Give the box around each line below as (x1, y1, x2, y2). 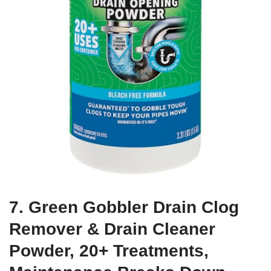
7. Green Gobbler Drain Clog (9, 197, 239, 217)
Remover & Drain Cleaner (9, 219, 215, 238)
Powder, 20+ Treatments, (9, 241, 209, 260)
